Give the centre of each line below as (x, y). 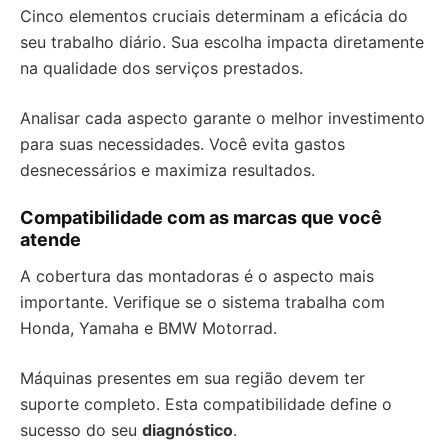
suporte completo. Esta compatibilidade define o (206, 404)
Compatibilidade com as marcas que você (201, 217)
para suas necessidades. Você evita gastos (182, 144)
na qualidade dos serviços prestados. (161, 68)
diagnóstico (187, 430)
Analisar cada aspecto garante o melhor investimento (222, 118)
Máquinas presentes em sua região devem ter (192, 378)
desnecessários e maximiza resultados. (167, 170)
